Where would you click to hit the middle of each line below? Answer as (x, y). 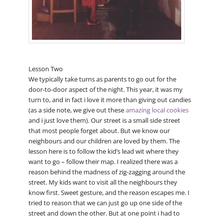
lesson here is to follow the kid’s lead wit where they (103, 151)
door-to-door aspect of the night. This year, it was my (105, 90)
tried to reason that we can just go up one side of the (105, 203)
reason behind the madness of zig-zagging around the (107, 172)
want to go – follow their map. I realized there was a (103, 162)
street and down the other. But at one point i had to (104, 213)
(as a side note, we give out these (77, 110)
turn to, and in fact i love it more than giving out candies (110, 100)
